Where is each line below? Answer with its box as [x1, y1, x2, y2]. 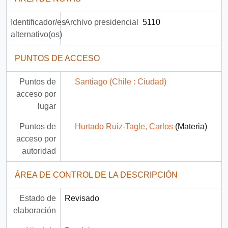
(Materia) [173, 122, 207, 131]
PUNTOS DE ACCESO [15, 54, 100, 63]
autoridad [21, 147, 56, 156]
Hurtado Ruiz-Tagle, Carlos [74, 122, 173, 131]
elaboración [13, 206, 56, 215]
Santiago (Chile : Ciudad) [74, 77, 166, 87]
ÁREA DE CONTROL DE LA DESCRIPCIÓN [15, 170, 178, 180]
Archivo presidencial [64, 18, 138, 27]
